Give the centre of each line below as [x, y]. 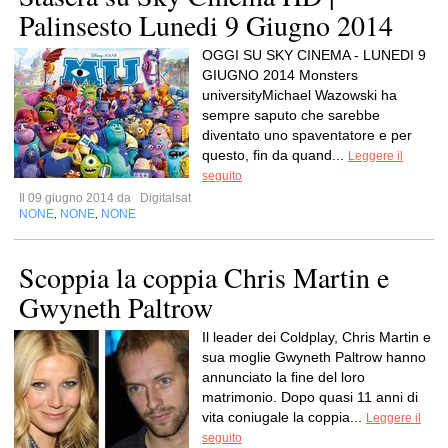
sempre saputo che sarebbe [291, 115]
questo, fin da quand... [275, 155]
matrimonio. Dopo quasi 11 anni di [310, 397]
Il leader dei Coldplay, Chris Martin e [316, 337]
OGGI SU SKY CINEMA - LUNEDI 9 [314, 55]
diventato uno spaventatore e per [307, 135]
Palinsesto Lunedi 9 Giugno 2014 [206, 25]
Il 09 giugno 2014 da [78, 198]
